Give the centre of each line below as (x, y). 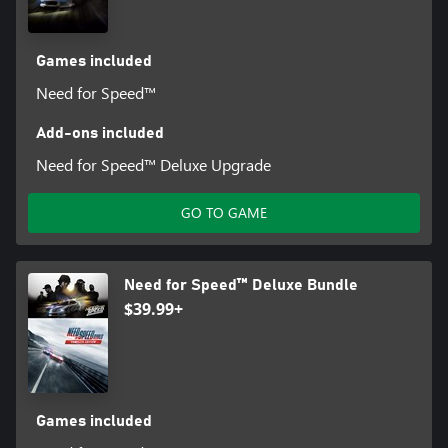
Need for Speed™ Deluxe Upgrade (153, 164)
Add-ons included (99, 132)
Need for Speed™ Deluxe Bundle (241, 284)
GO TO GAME (224, 212)
